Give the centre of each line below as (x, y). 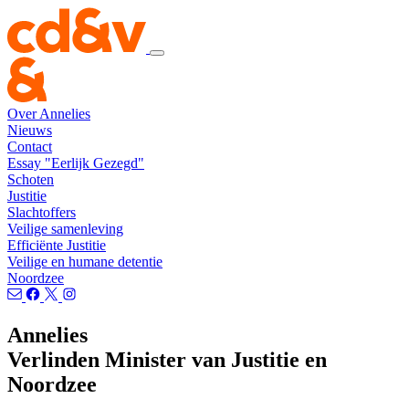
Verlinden (56, 359)
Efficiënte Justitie (57, 245)
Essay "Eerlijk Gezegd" (76, 163)
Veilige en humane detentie (85, 262)
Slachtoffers (42, 212)
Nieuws (30, 130)
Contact (30, 147)
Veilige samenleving (65, 229)
